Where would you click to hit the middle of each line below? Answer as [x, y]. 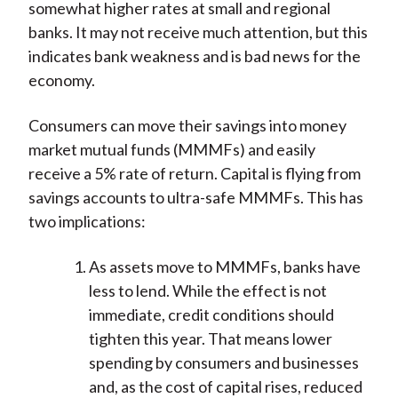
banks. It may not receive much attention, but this [198, 32]
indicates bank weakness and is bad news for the [194, 56]
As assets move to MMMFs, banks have [224, 267]
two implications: [87, 222]
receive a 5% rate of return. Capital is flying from [194, 174]
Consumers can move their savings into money [187, 126]
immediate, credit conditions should [211, 315]
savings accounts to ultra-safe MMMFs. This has [195, 198]
